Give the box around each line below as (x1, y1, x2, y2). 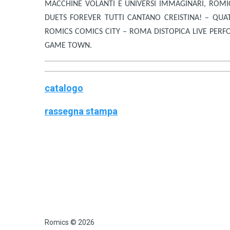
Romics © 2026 (45, 218, 94, 226)
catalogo (45, 83, 83, 94)
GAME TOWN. (45, 42, 92, 50)
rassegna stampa (45, 106, 118, 117)
